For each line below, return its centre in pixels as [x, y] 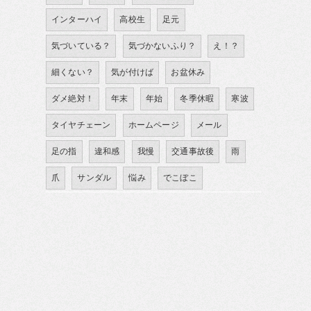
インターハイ [77, 19]
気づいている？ [81, 46]
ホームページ [153, 125]
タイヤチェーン [81, 125]
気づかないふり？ [162, 46]
